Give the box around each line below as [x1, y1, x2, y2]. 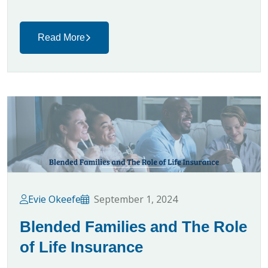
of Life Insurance [20, 237, 143, 256]
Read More [38, 32, 85, 42]
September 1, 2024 [94, 192, 178, 206]
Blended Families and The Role [20, 217, 247, 236]
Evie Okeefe [28, 192, 81, 206]
